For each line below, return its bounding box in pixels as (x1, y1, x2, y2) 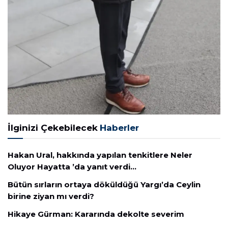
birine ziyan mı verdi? (8, 191, 94, 202)
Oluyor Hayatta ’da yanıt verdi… (8, 162, 136, 172)
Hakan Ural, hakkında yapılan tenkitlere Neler (8, 150, 192, 160)
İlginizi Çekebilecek (8, 123, 98, 133)
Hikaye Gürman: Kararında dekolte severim (8, 209, 184, 219)
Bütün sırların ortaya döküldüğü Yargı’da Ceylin (8, 180, 201, 190)
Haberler (100, 123, 139, 133)
